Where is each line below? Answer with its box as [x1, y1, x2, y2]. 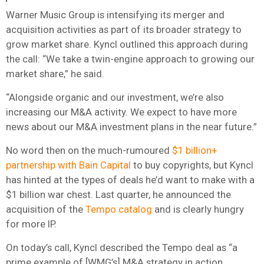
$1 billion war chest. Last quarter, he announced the [6, 188, 231, 200]
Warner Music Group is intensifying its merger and [6, 8, 225, 21]
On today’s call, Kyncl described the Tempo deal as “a [6, 241, 237, 253]
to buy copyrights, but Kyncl [131, 159, 253, 171]
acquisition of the [6, 203, 85, 215]
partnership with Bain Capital [6, 159, 131, 171]
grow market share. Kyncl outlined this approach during [6, 38, 248, 50]
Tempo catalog [85, 203, 152, 215]
